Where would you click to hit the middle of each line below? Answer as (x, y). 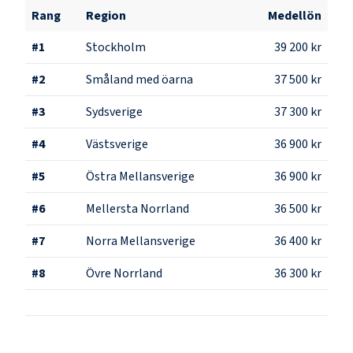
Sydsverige (114, 111)
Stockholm (116, 47)
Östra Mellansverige (140, 176)
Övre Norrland (124, 273)
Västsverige (117, 144)
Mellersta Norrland (137, 208)
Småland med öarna (139, 79)
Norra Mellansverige (141, 241)
